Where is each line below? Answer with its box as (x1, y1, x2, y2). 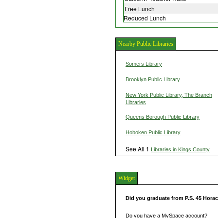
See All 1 (126, 144, 151, 153)
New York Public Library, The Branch (126, 91, 212, 98)
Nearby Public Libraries (118, 40, 173, 47)
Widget (118, 174, 135, 182)
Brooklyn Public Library (126, 76, 180, 82)
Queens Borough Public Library (126, 113, 200, 120)
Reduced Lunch (124, 13, 166, 22)
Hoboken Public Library (126, 129, 181, 135)
